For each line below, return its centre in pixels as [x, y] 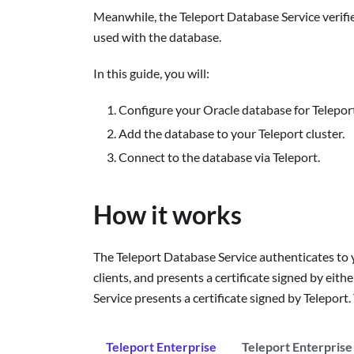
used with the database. [157, 37]
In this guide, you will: [151, 73]
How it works [168, 215]
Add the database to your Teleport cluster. [232, 133]
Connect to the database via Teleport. [219, 157]
